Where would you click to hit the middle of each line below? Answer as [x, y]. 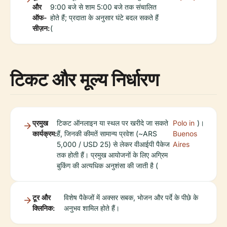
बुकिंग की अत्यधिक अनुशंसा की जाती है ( [107, 166]
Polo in [184, 123]
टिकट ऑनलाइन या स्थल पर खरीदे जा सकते [112, 123]
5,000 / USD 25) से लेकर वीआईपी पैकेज [113, 144]
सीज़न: [41, 28]
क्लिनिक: [44, 208]
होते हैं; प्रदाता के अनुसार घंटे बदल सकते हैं [105, 18]
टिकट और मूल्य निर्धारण [85, 80]
